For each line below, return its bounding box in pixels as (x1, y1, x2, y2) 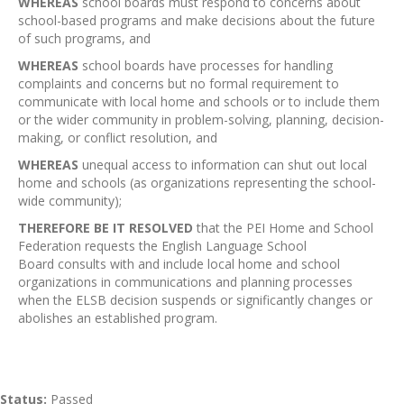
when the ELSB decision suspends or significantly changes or (18, 291, 372, 308)
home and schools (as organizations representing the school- (18, 174, 376, 191)
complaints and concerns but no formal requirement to (18, 75, 339, 92)
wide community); (18, 192, 122, 209)
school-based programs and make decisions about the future (18, 12, 375, 29)
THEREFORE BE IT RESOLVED (18, 219, 193, 236)
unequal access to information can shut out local (78, 156, 367, 173)
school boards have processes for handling (78, 57, 333, 74)
